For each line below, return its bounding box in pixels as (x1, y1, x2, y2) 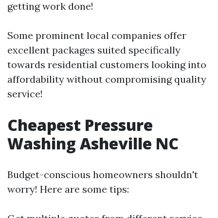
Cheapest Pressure (7, 114, 153, 135)
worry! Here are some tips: (7, 183, 129, 195)
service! (7, 88, 43, 100)
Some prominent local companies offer (7, 29, 186, 41)
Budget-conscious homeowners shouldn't (7, 168, 198, 181)
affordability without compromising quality (7, 73, 206, 85)
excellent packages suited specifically (7, 44, 181, 56)
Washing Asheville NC (7, 133, 179, 154)
